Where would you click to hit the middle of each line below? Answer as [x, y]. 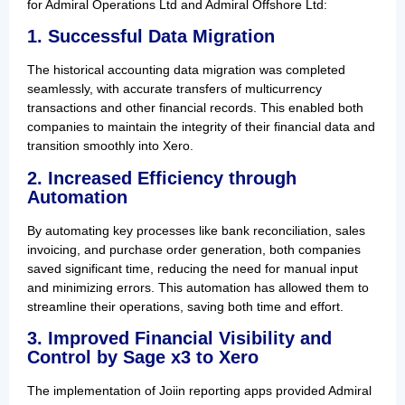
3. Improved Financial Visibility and [179, 339]
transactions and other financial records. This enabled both [195, 108]
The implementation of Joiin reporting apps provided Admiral [199, 391]
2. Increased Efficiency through [162, 178]
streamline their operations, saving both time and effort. [185, 306]
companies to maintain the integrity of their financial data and [201, 127]
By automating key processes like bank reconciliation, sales [196, 230]
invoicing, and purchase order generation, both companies [194, 249]
